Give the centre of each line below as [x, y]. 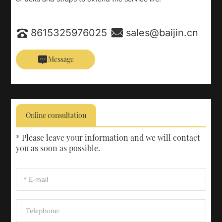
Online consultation [56, 115]
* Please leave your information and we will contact [108, 137]
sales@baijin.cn [162, 32]
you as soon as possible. [58, 148]
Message [61, 59]
